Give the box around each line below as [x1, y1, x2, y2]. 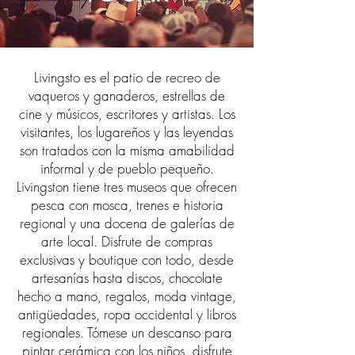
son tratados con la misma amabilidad [19, 141, 235, 159]
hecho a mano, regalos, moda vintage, [17, 287, 236, 305]
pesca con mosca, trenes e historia [30, 196, 223, 214]
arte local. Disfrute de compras [41, 232, 212, 250]
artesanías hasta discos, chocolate [31, 269, 223, 287]
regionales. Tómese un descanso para [21, 323, 232, 342]
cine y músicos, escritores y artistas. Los [18, 105, 235, 123]
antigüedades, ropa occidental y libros [17, 305, 236, 323]
